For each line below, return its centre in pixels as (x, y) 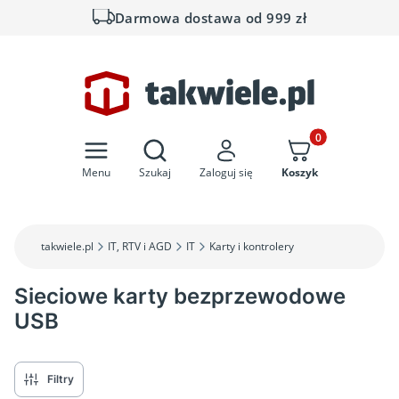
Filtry (61, 379)
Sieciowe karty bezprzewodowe (180, 296)
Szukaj (155, 172)
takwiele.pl (67, 246)
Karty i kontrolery (252, 246)
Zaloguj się (226, 172)
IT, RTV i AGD (140, 246)
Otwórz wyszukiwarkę (217, 145)
